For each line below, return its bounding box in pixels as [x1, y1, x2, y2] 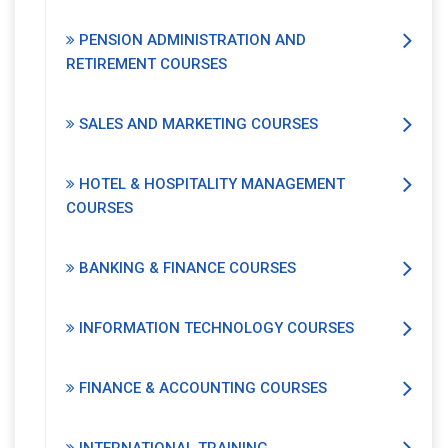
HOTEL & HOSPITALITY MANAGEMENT [75, 175, 345, 194]
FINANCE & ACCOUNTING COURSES [75, 379, 327, 398]
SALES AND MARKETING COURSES [75, 115, 318, 134]
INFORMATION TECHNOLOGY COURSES [75, 319, 354, 338]
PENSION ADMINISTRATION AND [75, 31, 306, 50]
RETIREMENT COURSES [66, 55, 227, 74]
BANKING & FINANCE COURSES [75, 259, 296, 278]
